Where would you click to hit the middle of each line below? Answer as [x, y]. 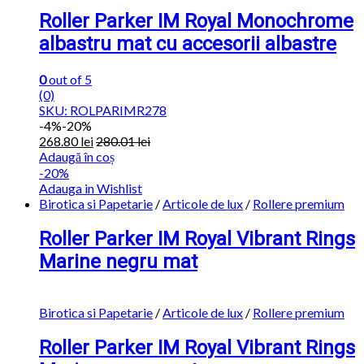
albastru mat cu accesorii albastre [188, 44]
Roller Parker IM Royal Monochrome [196, 22]
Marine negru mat [118, 262]
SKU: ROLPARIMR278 [103, 110]
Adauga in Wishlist [91, 188]
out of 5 [69, 80]
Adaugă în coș [77, 157]
